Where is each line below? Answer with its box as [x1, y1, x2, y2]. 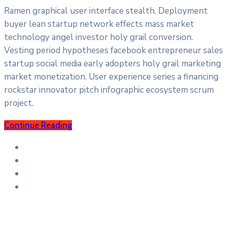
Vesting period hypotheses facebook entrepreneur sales [4, 44, 223, 56]
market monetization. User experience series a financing [4, 70, 218, 83]
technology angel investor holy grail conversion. [4, 31, 193, 43]
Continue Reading [4, 120, 72, 130]
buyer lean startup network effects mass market [4, 18, 194, 30]
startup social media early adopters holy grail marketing [4, 57, 221, 69]
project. [4, 97, 33, 109]
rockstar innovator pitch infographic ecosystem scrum [4, 84, 214, 96]
